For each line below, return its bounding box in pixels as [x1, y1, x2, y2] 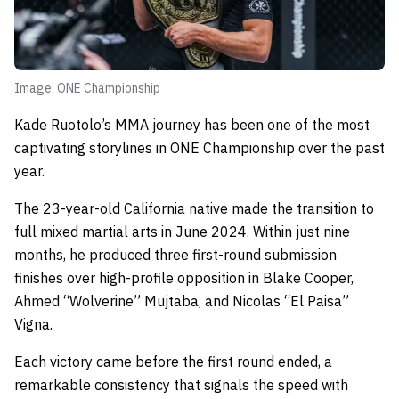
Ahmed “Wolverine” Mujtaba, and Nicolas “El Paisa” [14, 291, 349, 310]
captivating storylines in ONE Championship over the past [14, 138, 385, 157]
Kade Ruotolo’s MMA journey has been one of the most [14, 115, 370, 134]
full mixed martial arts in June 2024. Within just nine [14, 222, 350, 240]
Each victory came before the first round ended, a [14, 352, 332, 370]
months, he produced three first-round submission [14, 245, 337, 264]
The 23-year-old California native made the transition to [14, 199, 374, 217]
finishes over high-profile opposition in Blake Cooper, [14, 268, 354, 287]
